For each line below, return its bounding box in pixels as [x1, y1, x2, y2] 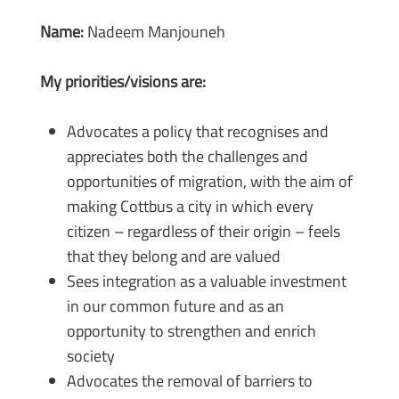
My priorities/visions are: [39, 69, 206, 94]
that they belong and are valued [66, 243, 281, 268]
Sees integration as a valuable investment [66, 268, 346, 293]
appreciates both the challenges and [66, 143, 308, 168]
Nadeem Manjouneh [83, 19, 225, 44]
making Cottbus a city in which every [66, 193, 313, 218]
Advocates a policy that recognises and [66, 118, 329, 143]
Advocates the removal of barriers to [66, 368, 313, 393]
